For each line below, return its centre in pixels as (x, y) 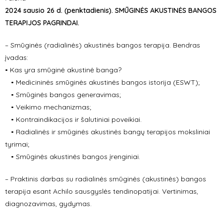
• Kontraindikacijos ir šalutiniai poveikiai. (73, 119)
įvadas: (17, 57)
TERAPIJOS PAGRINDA (41, 23)
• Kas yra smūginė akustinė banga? (63, 70)
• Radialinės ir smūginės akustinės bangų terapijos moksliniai (108, 132)
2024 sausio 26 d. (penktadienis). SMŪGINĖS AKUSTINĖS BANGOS (111, 10)
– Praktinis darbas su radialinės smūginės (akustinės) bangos (106, 179)
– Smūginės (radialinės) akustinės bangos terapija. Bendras (103, 45)
